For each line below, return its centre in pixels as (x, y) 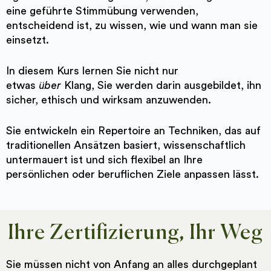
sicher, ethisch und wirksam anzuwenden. (109, 100)
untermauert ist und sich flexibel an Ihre (104, 159)
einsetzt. (28, 40)
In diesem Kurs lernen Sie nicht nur (92, 70)
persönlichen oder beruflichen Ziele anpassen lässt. (132, 174)
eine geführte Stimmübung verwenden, (102, 11)
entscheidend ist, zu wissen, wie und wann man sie (132, 25)
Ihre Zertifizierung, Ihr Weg (135, 233)
